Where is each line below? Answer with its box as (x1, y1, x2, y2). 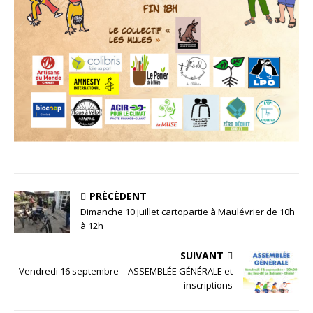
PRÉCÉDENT (89, 189, 147, 203)
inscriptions (184, 278, 233, 291)
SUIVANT (180, 248, 224, 262)
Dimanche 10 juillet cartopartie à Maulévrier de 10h (80, 205, 295, 218)
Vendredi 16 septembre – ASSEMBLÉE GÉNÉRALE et (19, 264, 233, 277)
